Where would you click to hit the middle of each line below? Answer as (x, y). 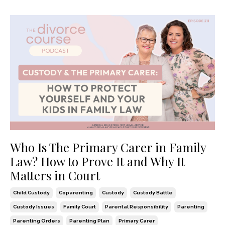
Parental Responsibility (137, 207)
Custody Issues (34, 207)
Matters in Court (55, 176)
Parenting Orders (37, 221)
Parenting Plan (89, 221)
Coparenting (76, 193)
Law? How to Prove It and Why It (97, 161)
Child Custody (31, 193)
